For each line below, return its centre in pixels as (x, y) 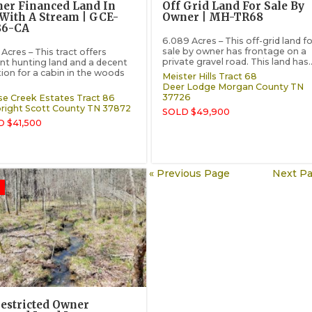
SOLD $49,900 (196, 112)
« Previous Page (189, 173)
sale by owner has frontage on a (234, 51)
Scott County (55, 109)
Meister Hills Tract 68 (209, 77)
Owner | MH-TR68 (212, 17)
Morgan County (253, 87)
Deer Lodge (189, 87)
